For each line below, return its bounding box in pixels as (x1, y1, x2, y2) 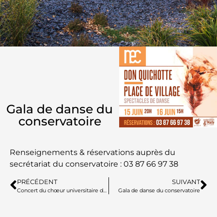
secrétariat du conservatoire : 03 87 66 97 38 (10, 159, 178, 169)
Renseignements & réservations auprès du (10, 148, 175, 157)
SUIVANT (172, 178, 200, 186)
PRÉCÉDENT (17, 178, 57, 186)
